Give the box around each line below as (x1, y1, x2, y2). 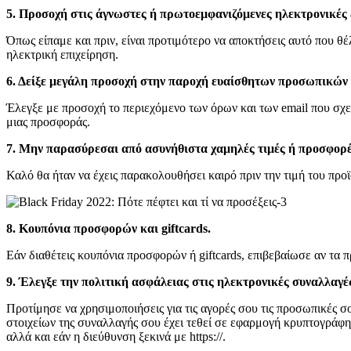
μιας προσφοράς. (6, 114, 90, 128)
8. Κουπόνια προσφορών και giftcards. (6, 221, 211, 235)
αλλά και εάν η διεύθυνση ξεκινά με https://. (6, 329, 226, 343)
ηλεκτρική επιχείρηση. (6, 47, 118, 61)
